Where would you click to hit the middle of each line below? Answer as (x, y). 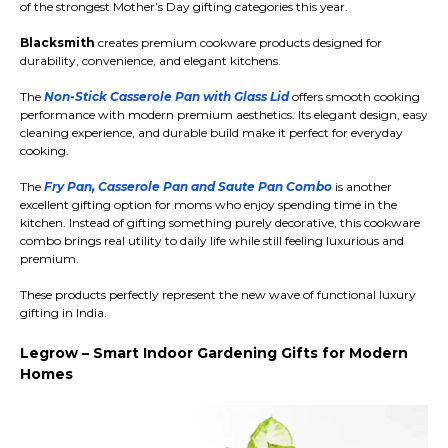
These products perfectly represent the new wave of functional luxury (218, 295)
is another (362, 187)
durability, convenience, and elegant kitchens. (150, 61)
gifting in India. (63, 313)
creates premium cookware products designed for (238, 43)
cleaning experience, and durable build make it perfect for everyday (211, 133)
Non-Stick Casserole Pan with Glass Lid (166, 97)
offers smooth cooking (354, 97)
